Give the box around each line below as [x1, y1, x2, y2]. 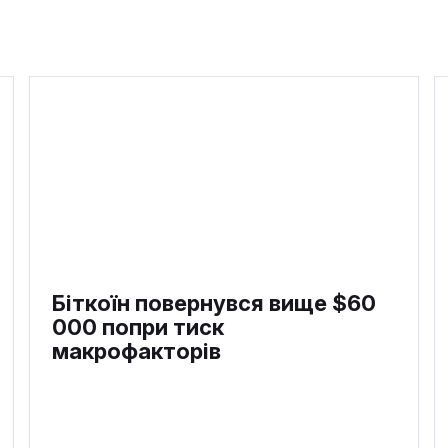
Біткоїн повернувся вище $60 [52, 290, 376, 317]
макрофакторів [52, 338, 221, 365]
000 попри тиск [52, 314, 224, 341]
